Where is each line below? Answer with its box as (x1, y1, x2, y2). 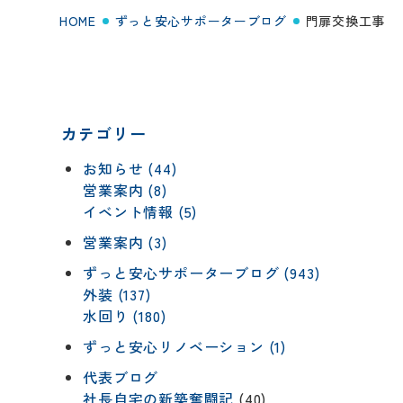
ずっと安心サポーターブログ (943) (83, 261, 320, 283)
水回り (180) (83, 304, 166, 327)
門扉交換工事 (305, 12, 385, 30)
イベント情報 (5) (83, 200, 198, 222)
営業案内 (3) (83, 230, 167, 253)
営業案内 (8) (83, 178, 167, 201)
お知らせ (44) (83, 157, 177, 179)
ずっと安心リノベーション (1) (83, 335, 287, 357)
